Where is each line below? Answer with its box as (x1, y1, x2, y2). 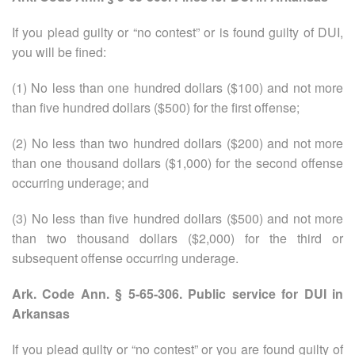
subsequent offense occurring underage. (12, 248, 239, 267)
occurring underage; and (12, 173, 149, 192)
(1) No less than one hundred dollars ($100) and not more (12, 78, 343, 97)
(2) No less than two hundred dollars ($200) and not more (12, 133, 343, 152)
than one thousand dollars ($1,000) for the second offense (12, 153, 343, 172)
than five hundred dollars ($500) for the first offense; (12, 97, 300, 116)
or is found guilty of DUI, (204, 22, 344, 41)
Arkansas (12, 303, 70, 323)
